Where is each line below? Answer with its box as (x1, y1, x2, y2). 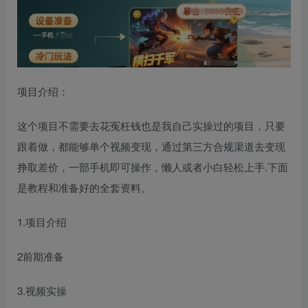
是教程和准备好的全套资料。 (17, 180, 151, 195)
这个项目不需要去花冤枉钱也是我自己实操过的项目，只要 (17, 118, 285, 133)
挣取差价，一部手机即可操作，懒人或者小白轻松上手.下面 (17, 159, 288, 175)
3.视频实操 (17, 283, 67, 298)
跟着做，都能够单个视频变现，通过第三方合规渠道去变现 (17, 139, 285, 154)
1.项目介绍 (17, 214, 67, 230)
